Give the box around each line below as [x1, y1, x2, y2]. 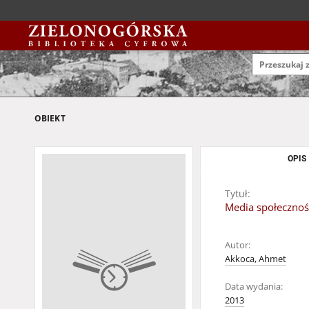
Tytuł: [225, 187, 250, 200]
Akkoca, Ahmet [225, 253, 286, 265]
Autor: [225, 239, 250, 251]
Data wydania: [225, 281, 283, 292]
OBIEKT [34, 112, 66, 124]
